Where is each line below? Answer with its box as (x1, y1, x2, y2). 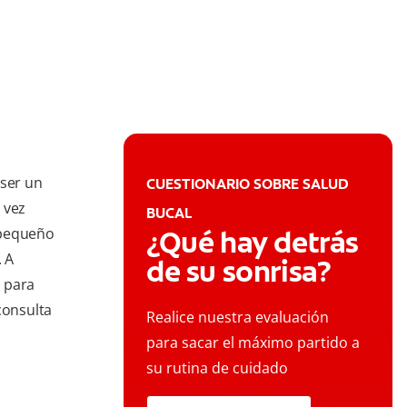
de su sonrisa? (146, 253, 332, 292)
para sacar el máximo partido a (146, 333, 360, 353)
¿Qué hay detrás (146, 223, 360, 263)
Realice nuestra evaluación (146, 307, 329, 328)
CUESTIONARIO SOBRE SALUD (146, 174, 349, 194)
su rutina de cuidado (146, 358, 288, 379)
